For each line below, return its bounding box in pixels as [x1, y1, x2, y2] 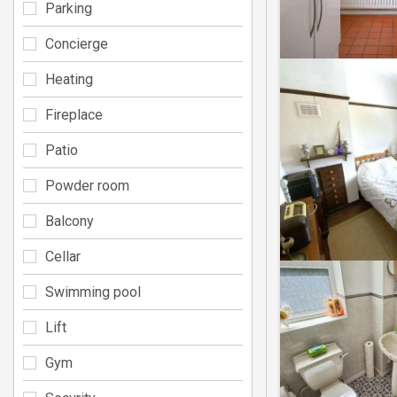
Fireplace [45, 105, 103, 123]
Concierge [45, 35, 108, 52]
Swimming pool [45, 283, 141, 300]
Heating [45, 70, 93, 88]
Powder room [45, 176, 129, 194]
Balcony [45, 212, 94, 230]
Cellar [45, 247, 81, 265]
